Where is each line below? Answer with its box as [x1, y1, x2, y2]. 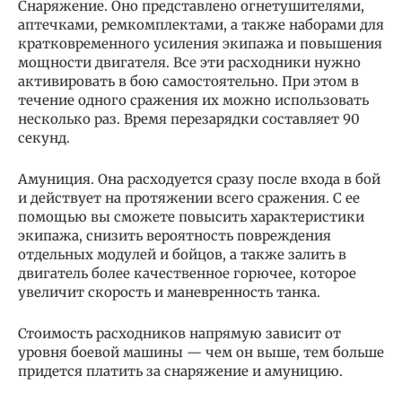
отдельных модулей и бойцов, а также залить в [18, 245, 346, 263]
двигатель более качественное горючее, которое [18, 264, 356, 282]
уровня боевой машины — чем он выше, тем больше [18, 343, 384, 361]
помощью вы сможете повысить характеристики [18, 207, 364, 225]
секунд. [18, 128, 74, 146]
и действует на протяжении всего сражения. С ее [18, 188, 360, 206]
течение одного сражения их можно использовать [18, 91, 369, 109]
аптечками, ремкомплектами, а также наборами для [18, 15, 384, 33]
